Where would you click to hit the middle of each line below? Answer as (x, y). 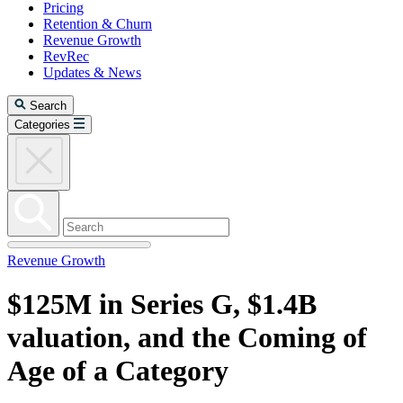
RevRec (66, 56)
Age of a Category (118, 371)
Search (48, 106)
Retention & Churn (98, 24)
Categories (42, 125)
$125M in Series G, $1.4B (162, 304)
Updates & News (92, 72)
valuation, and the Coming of (187, 338)
